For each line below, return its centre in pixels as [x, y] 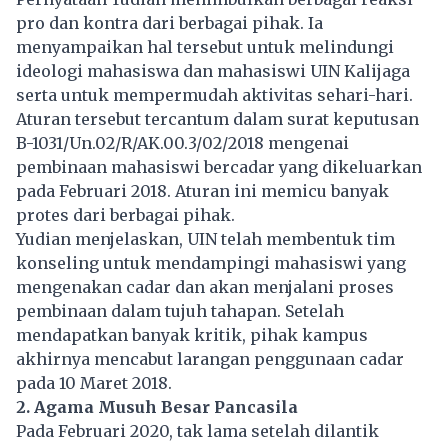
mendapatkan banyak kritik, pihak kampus [192, 334]
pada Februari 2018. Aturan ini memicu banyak [202, 190]
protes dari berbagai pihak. [125, 214]
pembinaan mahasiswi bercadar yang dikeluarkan [219, 166]
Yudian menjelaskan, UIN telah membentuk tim [205, 238]
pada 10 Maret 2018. [94, 382]
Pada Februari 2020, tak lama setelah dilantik [197, 430]
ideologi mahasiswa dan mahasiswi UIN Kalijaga [213, 70]
